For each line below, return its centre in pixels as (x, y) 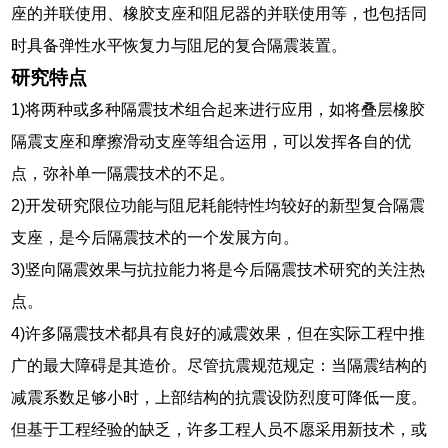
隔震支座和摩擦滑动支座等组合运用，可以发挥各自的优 (211, 141)
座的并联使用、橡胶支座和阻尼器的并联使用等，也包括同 (219, 13)
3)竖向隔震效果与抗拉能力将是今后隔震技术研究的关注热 (218, 269)
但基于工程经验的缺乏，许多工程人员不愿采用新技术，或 (219, 429)
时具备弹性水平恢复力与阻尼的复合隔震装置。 (179, 45)
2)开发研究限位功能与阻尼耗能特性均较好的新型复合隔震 (218, 205)
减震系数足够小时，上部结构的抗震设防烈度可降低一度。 (219, 397)
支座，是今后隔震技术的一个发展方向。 (155, 237)
